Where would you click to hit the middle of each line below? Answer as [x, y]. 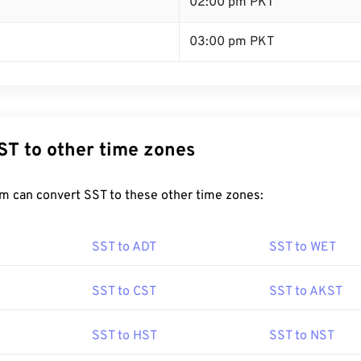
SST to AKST [306, 292]
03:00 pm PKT [232, 42]
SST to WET [303, 247]
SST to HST [124, 336]
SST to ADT [124, 247]
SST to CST [124, 292]
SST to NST [302, 336]
